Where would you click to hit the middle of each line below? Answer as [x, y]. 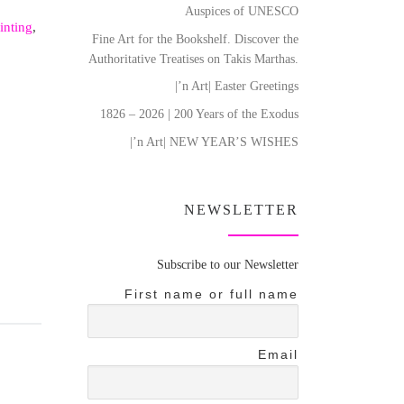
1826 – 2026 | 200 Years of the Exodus [199, 114]
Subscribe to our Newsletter [228, 264]
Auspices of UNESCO [242, 10]
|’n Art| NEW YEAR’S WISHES [214, 142]
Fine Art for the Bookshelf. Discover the [195, 38]
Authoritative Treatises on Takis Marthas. [193, 58]
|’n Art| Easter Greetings [237, 86]
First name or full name [211, 294]
